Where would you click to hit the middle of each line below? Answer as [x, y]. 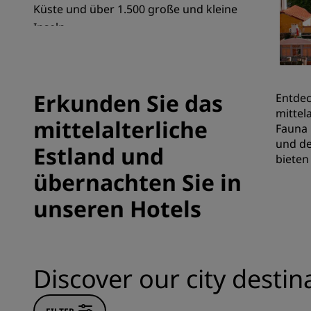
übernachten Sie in [137, 182]
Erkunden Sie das [128, 103]
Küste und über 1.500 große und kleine [135, 9]
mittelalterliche [120, 129]
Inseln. [51, 27]
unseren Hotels [117, 209]
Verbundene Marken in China [110, 49]
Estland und [99, 156]
